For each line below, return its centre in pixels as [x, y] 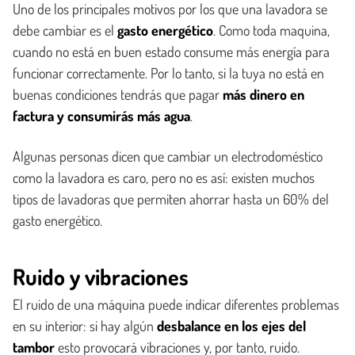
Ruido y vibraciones [101, 277]
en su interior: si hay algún [85, 326]
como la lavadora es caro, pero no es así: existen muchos [164, 177]
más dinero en [263, 94]
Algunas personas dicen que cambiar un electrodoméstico [168, 156]
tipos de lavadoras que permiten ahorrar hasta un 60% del [171, 199]
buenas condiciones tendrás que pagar [118, 94]
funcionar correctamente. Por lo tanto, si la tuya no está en [168, 73]
